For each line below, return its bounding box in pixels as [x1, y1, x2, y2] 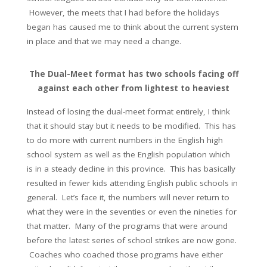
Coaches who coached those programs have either [27, 249, 223, 260]
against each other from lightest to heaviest [38, 83, 229, 94]
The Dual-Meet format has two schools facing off [29, 69, 238, 79]
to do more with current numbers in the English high [27, 135, 223, 145]
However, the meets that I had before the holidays [27, 7, 219, 18]
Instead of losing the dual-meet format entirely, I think [27, 106, 230, 117]
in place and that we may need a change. [27, 36, 181, 46]
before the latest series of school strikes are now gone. [27, 235, 237, 246]
